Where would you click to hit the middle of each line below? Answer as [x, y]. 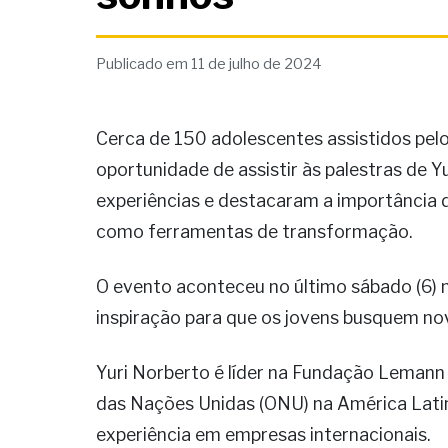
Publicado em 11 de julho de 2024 [209, 64]
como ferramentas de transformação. [254, 231]
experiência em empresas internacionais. [263, 434]
